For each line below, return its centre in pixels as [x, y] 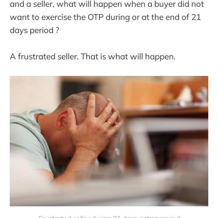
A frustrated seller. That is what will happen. [93, 56]
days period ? [35, 30]
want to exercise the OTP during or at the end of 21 [105, 17]
